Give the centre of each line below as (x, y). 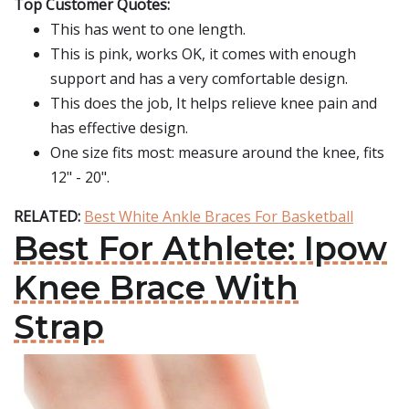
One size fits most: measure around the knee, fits (217, 152)
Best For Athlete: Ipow (200, 248)
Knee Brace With (156, 288)
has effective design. (119, 128)
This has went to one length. (148, 29)
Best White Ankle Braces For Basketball (219, 216)
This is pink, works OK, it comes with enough (203, 54)
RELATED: (49, 216)
